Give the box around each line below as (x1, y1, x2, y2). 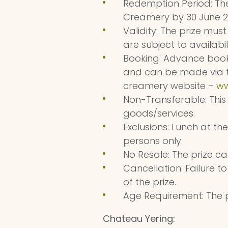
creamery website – (123, 79, 216, 93)
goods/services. (123, 107, 195, 120)
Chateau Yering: (103, 212, 175, 225)
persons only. (123, 134, 183, 148)
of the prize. (123, 176, 176, 189)
